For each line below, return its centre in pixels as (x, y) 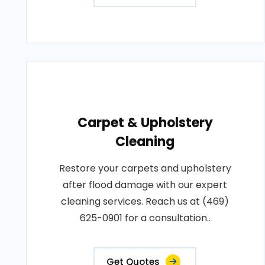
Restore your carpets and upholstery (145, 168)
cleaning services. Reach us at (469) (145, 201)
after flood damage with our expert (145, 185)
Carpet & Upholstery (145, 123)
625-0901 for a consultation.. (145, 218)
